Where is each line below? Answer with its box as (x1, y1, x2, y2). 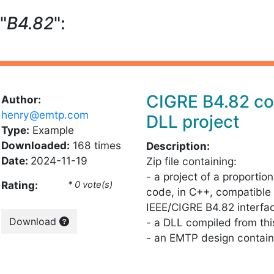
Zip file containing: (146, 155, 237, 168)
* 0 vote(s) (68, 179, 113, 190)
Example (29, 124, 74, 136)
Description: (146, 139, 210, 152)
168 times (69, 139, 121, 152)
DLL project (146, 111, 239, 132)
